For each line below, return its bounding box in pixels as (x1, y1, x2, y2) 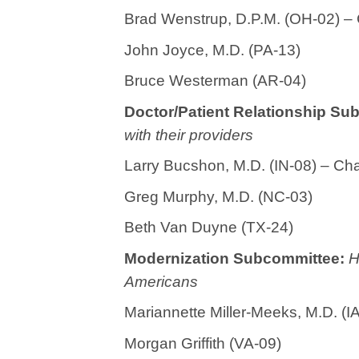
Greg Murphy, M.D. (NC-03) (124, 188, 313, 205)
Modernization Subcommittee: (124, 249, 345, 267)
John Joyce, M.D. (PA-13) (124, 41, 301, 58)
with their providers (124, 126, 253, 143)
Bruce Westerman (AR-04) (124, 72, 306, 89)
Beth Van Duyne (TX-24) (124, 219, 293, 236)
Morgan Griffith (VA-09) (124, 334, 281, 352)
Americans (124, 272, 198, 290)
